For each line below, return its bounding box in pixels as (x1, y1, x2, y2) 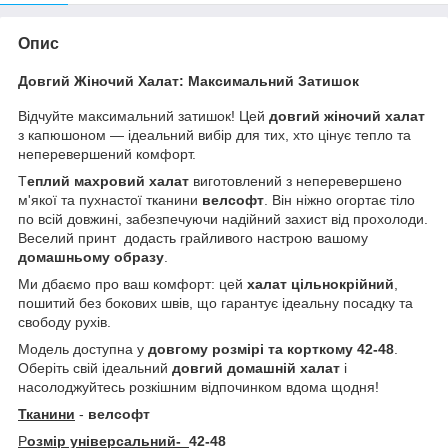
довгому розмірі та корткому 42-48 (148, 341, 394, 358)
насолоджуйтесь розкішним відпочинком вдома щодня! (18, 379, 379, 396)
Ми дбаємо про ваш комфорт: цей (18, 276, 247, 293)
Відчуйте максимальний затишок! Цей (18, 108, 269, 125)
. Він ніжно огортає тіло (264, 192, 415, 209)
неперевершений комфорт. (18, 146, 196, 163)
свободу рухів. (18, 314, 111, 331)
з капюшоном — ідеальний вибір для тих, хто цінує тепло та (18, 127, 411, 144)
